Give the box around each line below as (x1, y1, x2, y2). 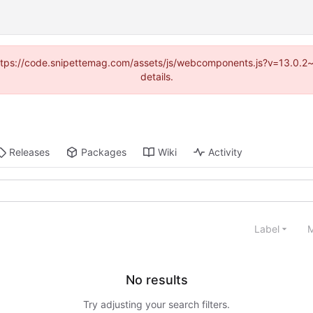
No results (125, 272, 188, 288)
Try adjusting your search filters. (83, 298, 230, 311)
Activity (208, 146, 243, 159)
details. (140, 71, 173, 82)
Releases (9, 146, 50, 159)
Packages (81, 146, 127, 159)
